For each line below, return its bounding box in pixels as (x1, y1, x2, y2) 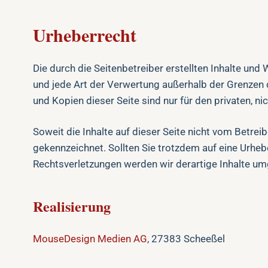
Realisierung (33, 196, 111, 217)
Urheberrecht (33, 22, 136, 48)
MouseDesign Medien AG (33, 233, 147, 245)
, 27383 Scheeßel (147, 233, 225, 245)
